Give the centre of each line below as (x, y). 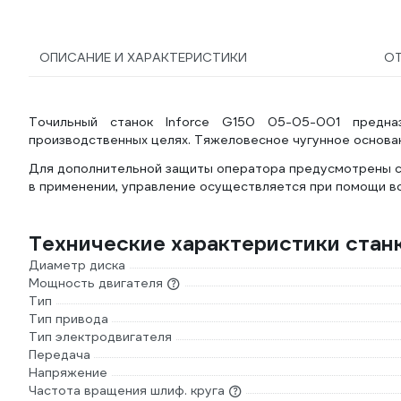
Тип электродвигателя (100, 337)
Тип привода (68, 319)
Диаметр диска (77, 265)
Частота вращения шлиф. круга (127, 390)
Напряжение (68, 372)
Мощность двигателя (96, 283)
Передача (60, 354)
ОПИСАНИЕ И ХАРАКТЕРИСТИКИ (143, 57)
